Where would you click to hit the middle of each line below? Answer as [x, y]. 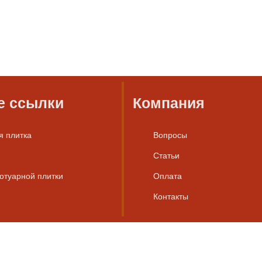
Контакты [171, 196]
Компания [169, 102]
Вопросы [170, 134]
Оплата [168, 175]
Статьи [166, 155]
